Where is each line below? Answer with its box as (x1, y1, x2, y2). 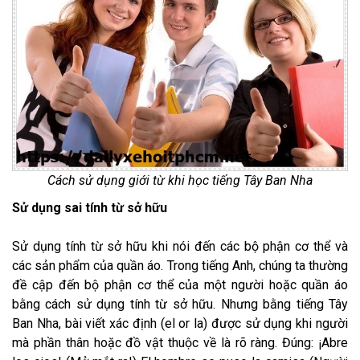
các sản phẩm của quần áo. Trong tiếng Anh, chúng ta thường (12, 258, 348, 274)
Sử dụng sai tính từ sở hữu (12, 200, 167, 216)
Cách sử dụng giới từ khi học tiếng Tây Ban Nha (47, 173, 313, 189)
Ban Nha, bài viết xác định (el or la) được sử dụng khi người (12, 316, 348, 332)
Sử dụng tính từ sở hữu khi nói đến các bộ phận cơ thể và (12, 239, 348, 255)
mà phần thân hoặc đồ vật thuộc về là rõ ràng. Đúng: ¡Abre (12, 335, 348, 351)
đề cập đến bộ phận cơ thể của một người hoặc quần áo (12, 277, 348, 293)
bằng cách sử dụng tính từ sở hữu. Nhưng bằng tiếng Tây (12, 297, 348, 313)
